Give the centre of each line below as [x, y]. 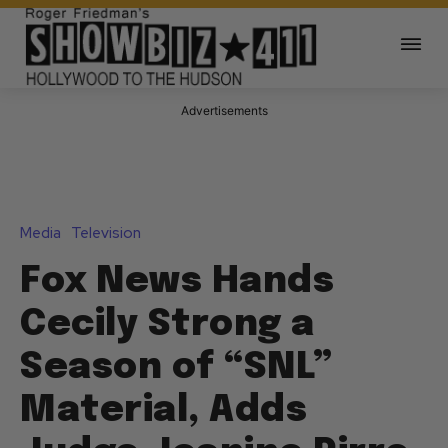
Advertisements [224, 111]
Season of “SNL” [176, 368]
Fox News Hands [177, 282]
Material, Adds [163, 411]
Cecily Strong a [167, 325]
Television [106, 233]
